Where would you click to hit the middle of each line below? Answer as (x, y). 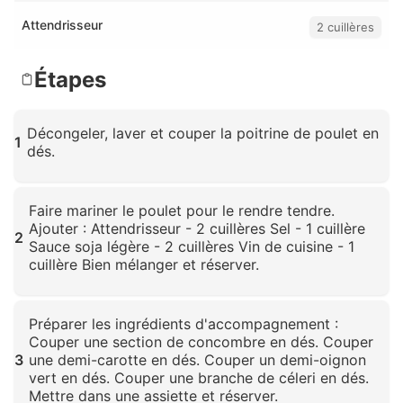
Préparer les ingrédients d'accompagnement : (184, 324)
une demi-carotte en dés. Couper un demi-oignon (197, 360)
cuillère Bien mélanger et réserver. (144, 265)
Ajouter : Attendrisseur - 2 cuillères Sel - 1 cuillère (197, 229)
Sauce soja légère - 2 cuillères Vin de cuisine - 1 (192, 247)
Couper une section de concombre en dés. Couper (201, 342)
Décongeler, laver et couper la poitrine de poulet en (203, 134)
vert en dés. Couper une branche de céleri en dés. (199, 378)
